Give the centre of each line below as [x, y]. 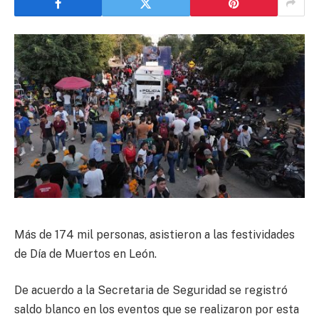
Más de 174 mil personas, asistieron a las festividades [155, 234]
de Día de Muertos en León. [85, 253]
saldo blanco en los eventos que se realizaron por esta [157, 310]
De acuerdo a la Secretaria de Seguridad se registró [151, 291]
